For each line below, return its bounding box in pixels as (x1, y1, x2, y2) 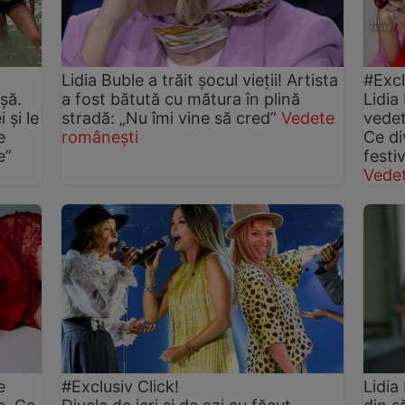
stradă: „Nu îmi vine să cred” (61, 108, 278, 127)
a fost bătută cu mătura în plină (61, 89, 301, 108)
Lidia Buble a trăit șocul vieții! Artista (61, 70, 339, 89)
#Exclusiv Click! (61, 376, 180, 396)
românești (61, 127, 139, 146)
